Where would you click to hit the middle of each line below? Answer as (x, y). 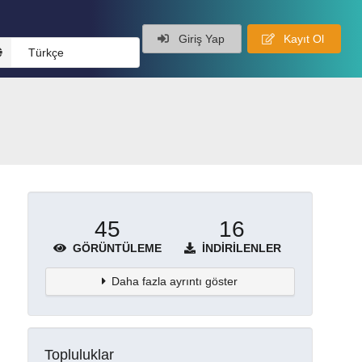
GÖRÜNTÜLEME (115, 248)
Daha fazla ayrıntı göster (175, 281)
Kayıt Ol (302, 39)
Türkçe (46, 53)
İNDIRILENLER (240, 248)
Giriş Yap (200, 39)
